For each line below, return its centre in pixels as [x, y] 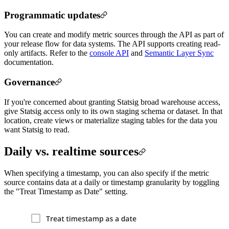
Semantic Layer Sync [179, 53]
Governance [29, 82]
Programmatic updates [52, 15]
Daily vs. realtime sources [71, 151]
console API [109, 53]
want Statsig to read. [37, 129]
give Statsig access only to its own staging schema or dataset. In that [113, 111]
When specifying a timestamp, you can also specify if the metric [107, 173]
